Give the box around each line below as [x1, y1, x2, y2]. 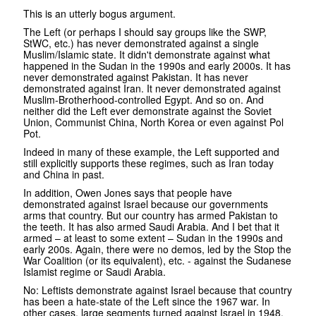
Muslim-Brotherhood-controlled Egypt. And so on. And [23, 92, 264, 107]
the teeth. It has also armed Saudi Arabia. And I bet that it [23, 219, 279, 234]
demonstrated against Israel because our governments [23, 197, 268, 212]
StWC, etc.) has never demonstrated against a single [23, 36, 259, 51]
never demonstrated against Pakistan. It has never [23, 70, 248, 85]
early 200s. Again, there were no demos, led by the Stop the [23, 242, 291, 257]
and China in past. [23, 167, 104, 182]
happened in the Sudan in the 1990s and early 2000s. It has [23, 59, 291, 73]
